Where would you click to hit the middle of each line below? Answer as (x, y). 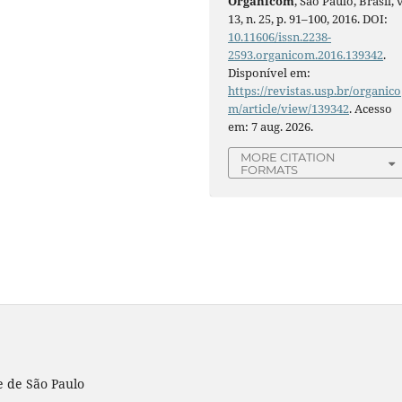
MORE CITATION (288, 157)
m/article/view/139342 (289, 108)
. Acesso (371, 108)
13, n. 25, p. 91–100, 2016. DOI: (308, 18)
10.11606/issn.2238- (280, 36)
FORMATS (270, 169)
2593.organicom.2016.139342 (306, 54)
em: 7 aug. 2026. (271, 126)
